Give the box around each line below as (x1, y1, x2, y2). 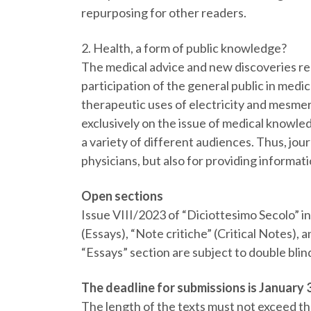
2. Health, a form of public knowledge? (81, 40, 287, 56)
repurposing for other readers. (81, 5, 246, 20)
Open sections (81, 188, 163, 203)
